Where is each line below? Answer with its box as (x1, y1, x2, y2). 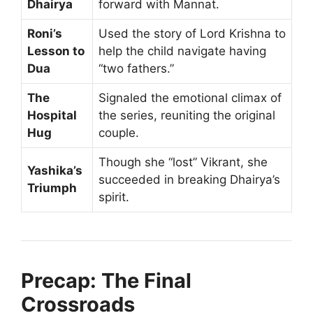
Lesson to (27, 43, 85, 58)
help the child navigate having (99, 43, 266, 58)
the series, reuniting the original (99, 108, 275, 122)
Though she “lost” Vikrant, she (99, 154, 268, 169)
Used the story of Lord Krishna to (99, 26, 286, 41)
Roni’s (27, 26, 62, 41)
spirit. (99, 189, 129, 204)
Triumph (27, 180, 77, 195)
